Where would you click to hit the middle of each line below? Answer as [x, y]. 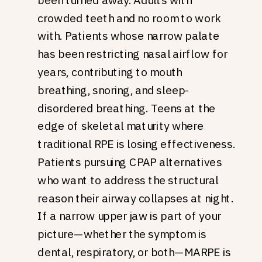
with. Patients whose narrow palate [129, 36]
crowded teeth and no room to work [129, 18]
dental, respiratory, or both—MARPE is [134, 252]
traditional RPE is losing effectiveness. [136, 144]
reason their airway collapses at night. [136, 198]
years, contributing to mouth [110, 72]
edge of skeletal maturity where [121, 126]
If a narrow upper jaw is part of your [130, 216]
